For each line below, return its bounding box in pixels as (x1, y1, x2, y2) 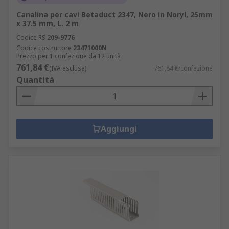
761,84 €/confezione (154, 64, 213, 73)
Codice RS (16, 33, 45, 42)
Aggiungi (100, 123, 137, 134)
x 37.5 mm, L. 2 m (16, 18, 79, 28)
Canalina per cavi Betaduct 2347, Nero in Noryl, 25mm (16, 10, 213, 19)
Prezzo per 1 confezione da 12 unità (16, 52, 121, 60)
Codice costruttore (16, 43, 72, 52)
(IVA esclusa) (49, 64, 86, 73)
